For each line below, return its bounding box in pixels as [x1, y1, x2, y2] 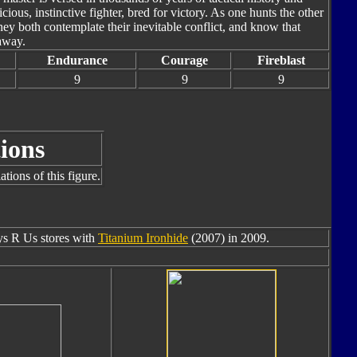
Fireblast [257, 53, 305, 67]
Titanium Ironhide [98, 231, 188, 245]
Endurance [46, 53, 108, 67]
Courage [161, 53, 208, 67]
